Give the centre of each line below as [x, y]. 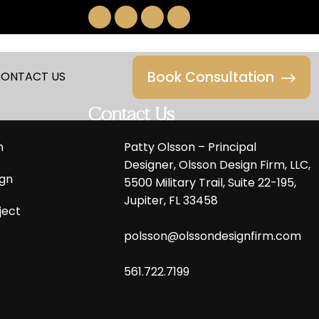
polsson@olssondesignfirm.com [212, 236]
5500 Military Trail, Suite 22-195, [210, 182]
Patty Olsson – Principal [190, 147]
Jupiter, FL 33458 [171, 200]
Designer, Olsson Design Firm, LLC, [217, 164]
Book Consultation [211, 77]
